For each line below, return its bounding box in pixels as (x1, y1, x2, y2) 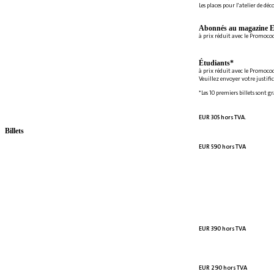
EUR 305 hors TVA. (199, 113, 246, 121)
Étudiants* (199, 59, 234, 67)
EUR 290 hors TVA (199, 263, 247, 272)
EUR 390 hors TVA (199, 224, 246, 232)
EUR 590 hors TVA (199, 142, 246, 150)
